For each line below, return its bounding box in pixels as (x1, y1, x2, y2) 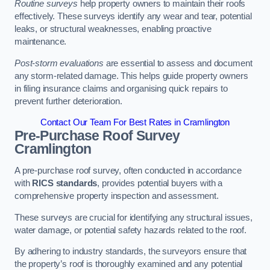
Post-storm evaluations (14, 58, 104, 68)
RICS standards (32, 178, 98, 188)
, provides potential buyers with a (97, 178, 223, 188)
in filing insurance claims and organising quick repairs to (14, 83, 228, 93)
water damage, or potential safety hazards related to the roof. (14, 225, 246, 235)
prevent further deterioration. (14, 96, 122, 106)
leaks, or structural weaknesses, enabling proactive (14, 24, 212, 34)
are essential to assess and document (103, 58, 253, 68)
